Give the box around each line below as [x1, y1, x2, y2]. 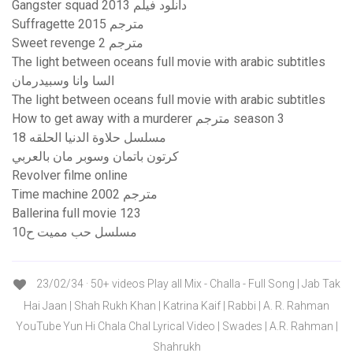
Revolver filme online [12, 168, 128, 184]
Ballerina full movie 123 [12, 206, 141, 221]
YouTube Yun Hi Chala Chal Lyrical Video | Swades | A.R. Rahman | [15, 319, 338, 333]
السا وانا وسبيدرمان [12, 73, 114, 89]
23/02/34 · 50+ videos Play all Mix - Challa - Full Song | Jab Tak [33, 277, 340, 291]
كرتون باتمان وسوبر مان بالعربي [12, 149, 179, 165]
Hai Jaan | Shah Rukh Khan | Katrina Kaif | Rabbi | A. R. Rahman [24, 299, 329, 312]
